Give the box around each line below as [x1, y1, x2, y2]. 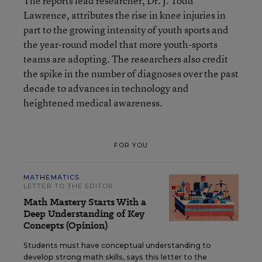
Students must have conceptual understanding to [23, 241, 211, 250]
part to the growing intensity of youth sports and [23, 23, 229, 36]
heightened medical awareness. [23, 96, 163, 109]
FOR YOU [113, 140, 149, 149]
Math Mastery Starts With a [23, 195, 146, 209]
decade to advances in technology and [23, 81, 189, 95]
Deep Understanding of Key [23, 207, 144, 220]
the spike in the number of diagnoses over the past [23, 67, 239, 80]
